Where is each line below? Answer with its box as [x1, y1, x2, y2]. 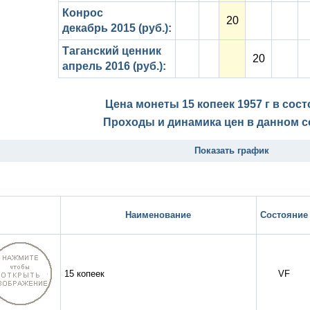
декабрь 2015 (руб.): [62, 22, 172, 34]
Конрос [62, 7, 103, 19]
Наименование [125, 210, 191, 220]
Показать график [194, 145, 269, 156]
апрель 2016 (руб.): [62, 60, 166, 72]
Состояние [259, 210, 308, 220]
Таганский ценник [62, 45, 161, 57]
